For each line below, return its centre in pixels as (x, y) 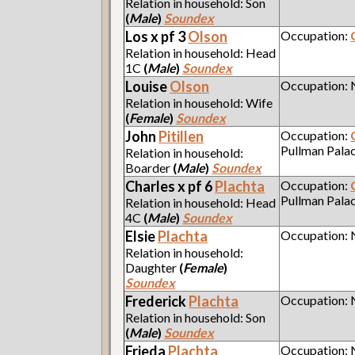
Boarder (149, 167)
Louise (148, 86)
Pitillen (181, 136)
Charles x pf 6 (170, 186)
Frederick (157, 301)
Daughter (153, 267)
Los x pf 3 (157, 36)
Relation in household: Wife (199, 102)
